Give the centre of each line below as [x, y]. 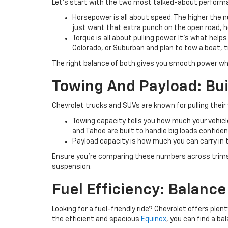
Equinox [154, 219]
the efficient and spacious [96, 219]
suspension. [72, 167]
